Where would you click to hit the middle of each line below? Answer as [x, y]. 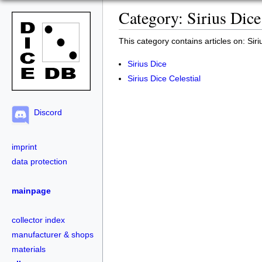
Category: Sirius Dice [190, 18]
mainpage [31, 190]
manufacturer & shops [53, 234]
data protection [39, 161]
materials [29, 249]
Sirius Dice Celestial [164, 78]
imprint [24, 146]
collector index [38, 220]
